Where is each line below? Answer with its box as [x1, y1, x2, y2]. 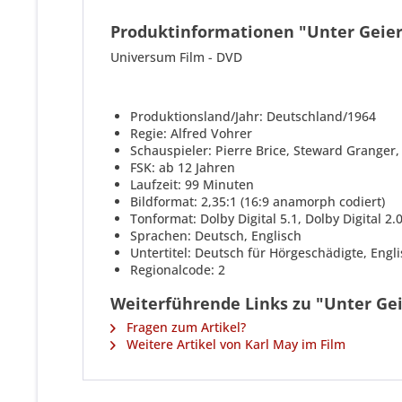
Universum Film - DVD [110, 48, 242, 66]
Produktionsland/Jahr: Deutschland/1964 [130, 108, 376, 126]
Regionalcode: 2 [130, 261, 225, 279]
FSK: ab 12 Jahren [130, 159, 235, 177]
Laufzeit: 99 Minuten [130, 176, 254, 194]
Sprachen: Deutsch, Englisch [130, 227, 301, 245]
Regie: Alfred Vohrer [130, 125, 252, 143]
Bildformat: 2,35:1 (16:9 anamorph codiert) [130, 193, 385, 211]
